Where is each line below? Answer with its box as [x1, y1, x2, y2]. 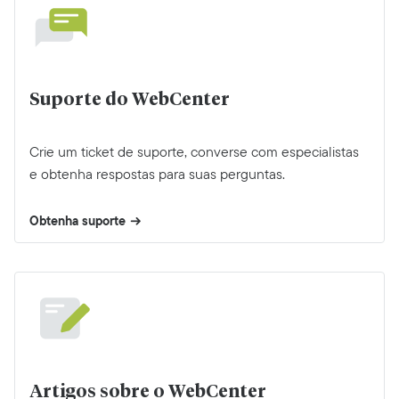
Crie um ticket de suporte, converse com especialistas [29, 141, 359, 162]
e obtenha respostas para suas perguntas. [29, 163, 285, 184]
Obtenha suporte [29, 210, 126, 231]
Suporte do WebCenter [29, 90, 230, 109]
